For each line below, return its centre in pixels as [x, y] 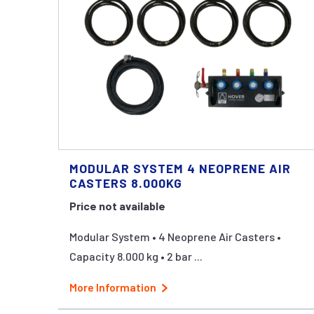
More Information [113, 287]
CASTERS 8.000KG [126, 183]
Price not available [117, 206]
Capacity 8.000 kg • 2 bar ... [136, 256]
